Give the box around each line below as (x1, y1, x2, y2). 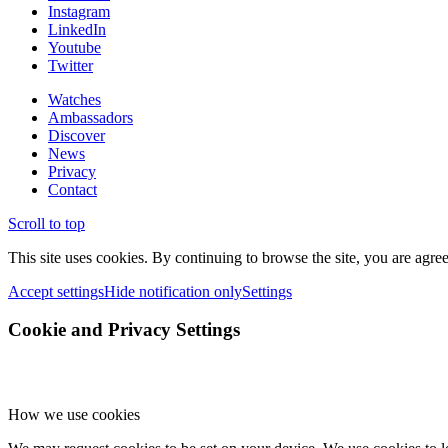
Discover (48, 126, 105, 144)
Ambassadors (48, 108, 133, 126)
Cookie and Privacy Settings (8, 319, 240, 341)
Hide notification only (104, 282, 242, 300)
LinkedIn (48, 20, 106, 38)
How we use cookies (8, 405, 140, 423)
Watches (48, 90, 101, 108)
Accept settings (8, 282, 104, 300)
